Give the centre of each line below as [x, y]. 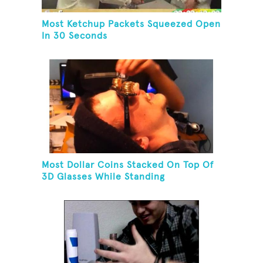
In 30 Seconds [75, 36]
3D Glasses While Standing [104, 177]
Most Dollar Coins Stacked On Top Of [128, 165]
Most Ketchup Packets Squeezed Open [131, 24]
